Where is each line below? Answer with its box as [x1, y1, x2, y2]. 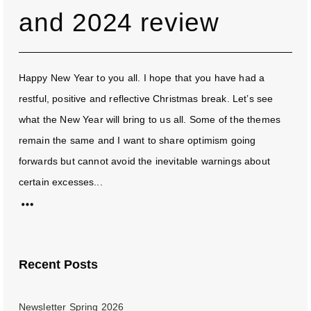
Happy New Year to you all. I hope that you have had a [18, 72, 265, 83]
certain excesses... [18, 176, 103, 187]
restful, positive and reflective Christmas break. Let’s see [18, 92, 274, 104]
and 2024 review [18, 8, 220, 37]
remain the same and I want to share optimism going [18, 134, 256, 146]
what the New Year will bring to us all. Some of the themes [18, 113, 280, 125]
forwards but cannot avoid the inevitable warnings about [18, 155, 270, 167]
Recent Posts [18, 258, 99, 272]
